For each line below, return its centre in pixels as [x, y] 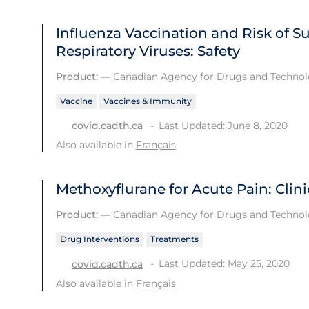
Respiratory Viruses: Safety [148, 51]
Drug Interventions [99, 239]
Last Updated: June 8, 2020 [223, 125]
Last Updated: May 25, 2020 [224, 264]
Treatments [174, 239]
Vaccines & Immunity [147, 101]
